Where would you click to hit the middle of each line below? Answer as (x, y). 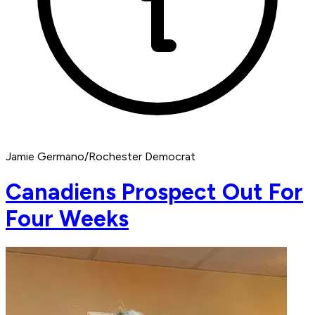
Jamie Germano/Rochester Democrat (101, 157)
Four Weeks (67, 218)
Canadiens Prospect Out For (154, 192)
